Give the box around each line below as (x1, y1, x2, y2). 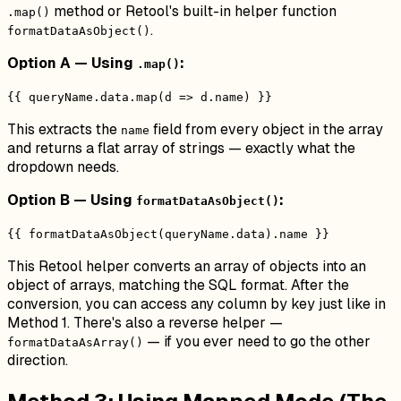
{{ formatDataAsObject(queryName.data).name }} (7, 227, 329, 242)
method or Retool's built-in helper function (50, 2, 337, 21)
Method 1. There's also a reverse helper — (7, 313, 283, 333)
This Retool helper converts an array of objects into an (7, 257, 366, 277)
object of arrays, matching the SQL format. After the (7, 276, 349, 295)
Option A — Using (7, 54, 137, 73)
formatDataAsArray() (7, 336, 143, 350)
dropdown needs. (7, 158, 119, 177)
